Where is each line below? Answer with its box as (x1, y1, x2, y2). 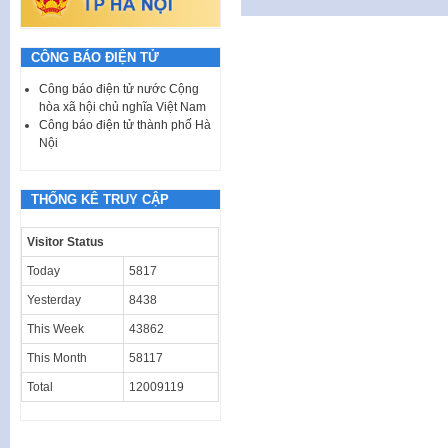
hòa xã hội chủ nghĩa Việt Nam (39, 99, 206, 114)
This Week (27, 321, 84, 336)
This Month (27, 350, 87, 365)
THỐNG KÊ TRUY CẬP (31, 191, 169, 207)
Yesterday (27, 292, 81, 307)
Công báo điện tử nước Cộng (39, 81, 199, 96)
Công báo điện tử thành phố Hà (39, 117, 211, 132)
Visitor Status (27, 234, 104, 249)
